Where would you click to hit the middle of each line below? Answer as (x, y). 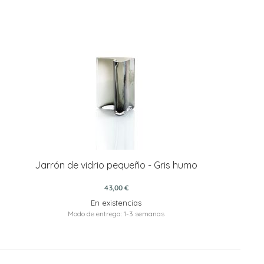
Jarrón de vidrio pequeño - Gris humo (116, 165)
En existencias (116, 202)
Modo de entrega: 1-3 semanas (116, 213)
